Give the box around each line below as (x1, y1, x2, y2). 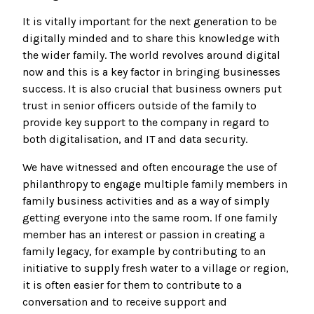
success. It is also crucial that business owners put (22, 82, 282, 96)
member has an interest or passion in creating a (22, 228, 265, 242)
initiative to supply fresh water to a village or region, (22, 261, 289, 275)
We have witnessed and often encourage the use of (22, 161, 277, 175)
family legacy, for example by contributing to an (22, 245, 266, 259)
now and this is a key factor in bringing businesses (22, 65, 280, 79)
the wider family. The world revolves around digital (22, 48, 280, 62)
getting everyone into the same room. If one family (22, 211, 277, 225)
